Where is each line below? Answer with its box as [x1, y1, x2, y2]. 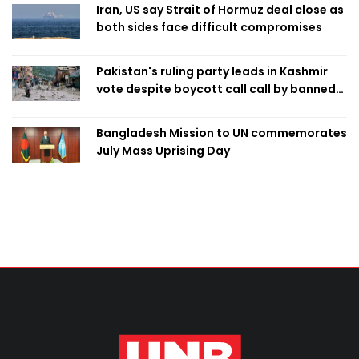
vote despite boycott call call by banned [96, 80, 336, 97]
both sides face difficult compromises [96, 18, 322, 35]
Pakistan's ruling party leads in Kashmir [96, 63, 328, 79]
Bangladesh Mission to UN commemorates [96, 124, 347, 141]
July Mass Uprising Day [96, 142, 230, 159]
